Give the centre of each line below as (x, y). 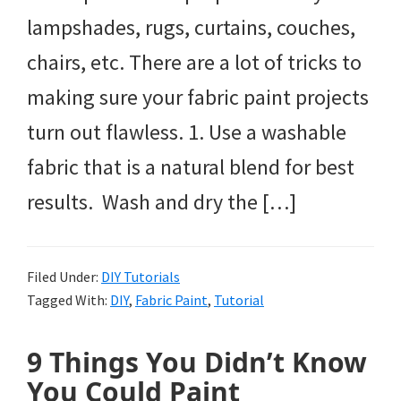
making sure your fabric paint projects (198, 98)
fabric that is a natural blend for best (191, 167)
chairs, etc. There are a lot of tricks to (194, 63)
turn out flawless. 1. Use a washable (187, 132)
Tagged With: (68, 300)
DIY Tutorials (141, 277)
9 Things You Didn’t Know (197, 363)
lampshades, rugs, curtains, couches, (191, 28)
